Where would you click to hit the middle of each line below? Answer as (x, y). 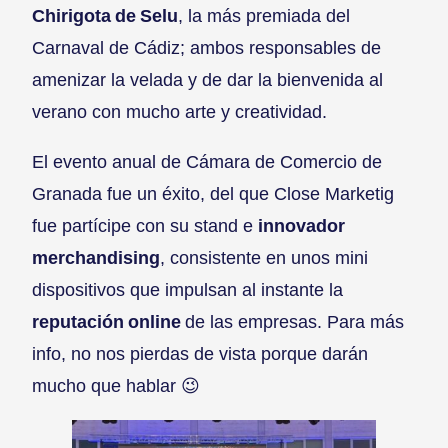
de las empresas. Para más (294, 322)
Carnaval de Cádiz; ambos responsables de (206, 48)
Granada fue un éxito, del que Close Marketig (213, 194)
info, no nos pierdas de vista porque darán (200, 354)
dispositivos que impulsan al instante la (187, 290)
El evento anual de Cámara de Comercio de (207, 162)
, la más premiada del (264, 16)
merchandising (96, 258)
